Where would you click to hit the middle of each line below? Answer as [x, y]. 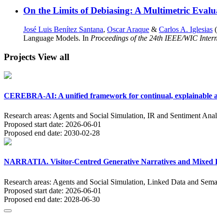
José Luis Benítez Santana [63, 29]
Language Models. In [57, 38]
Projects [21, 57]
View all [54, 57]
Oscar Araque [128, 29]
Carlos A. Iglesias [186, 29]
